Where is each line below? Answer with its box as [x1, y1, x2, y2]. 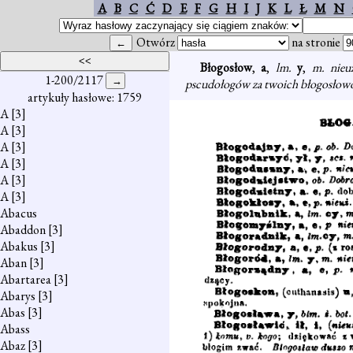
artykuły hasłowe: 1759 [28, 89, 142, 106]
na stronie [289, 34, 343, 50]
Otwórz [136, 34, 177, 50]
